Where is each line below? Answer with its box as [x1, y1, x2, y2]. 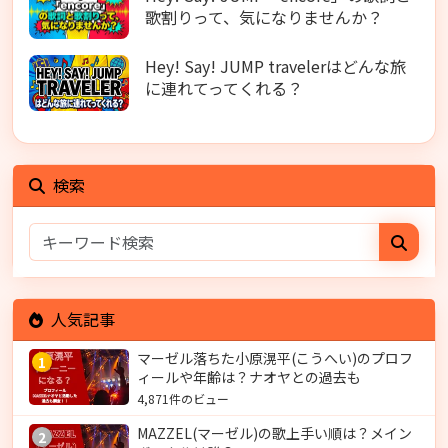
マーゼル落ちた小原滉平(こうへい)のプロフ [137, 348, 413, 369]
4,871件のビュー [137, 390, 229, 408]
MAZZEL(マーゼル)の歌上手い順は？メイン [137, 423, 412, 444]
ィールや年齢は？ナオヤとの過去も [137, 367, 361, 388]
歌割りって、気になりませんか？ [145, 4, 383, 29]
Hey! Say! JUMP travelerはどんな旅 [145, 54, 406, 79]
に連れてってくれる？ [145, 76, 303, 101]
